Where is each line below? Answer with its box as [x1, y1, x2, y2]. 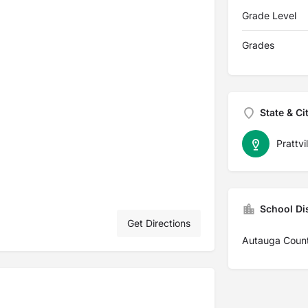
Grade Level [241, 10, 296, 21]
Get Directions [126, 217, 190, 229]
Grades [241, 39, 274, 51]
